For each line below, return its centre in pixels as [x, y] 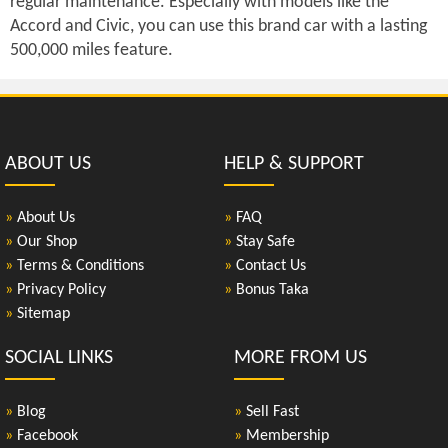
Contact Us [269, 265]
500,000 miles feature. [91, 50]
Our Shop [45, 241]
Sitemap [41, 313]
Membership [285, 435]
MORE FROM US [300, 357]
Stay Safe [263, 241]
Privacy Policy [59, 289]
